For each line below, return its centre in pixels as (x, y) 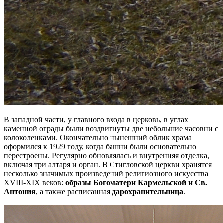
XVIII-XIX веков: (35, 182)
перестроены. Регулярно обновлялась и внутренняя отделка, (107, 155)
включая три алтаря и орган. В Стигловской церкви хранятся (108, 164)
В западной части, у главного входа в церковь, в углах (96, 119)
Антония (20, 191)
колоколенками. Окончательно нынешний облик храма (98, 137)
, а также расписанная (74, 191)
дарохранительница (148, 191)
